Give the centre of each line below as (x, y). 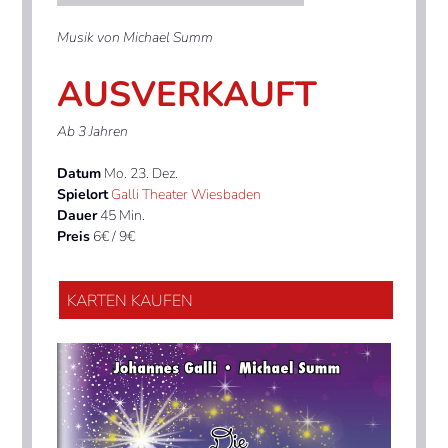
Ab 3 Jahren (93, 131)
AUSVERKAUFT (187, 94)
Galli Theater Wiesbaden (186, 194)
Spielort (83, 194)
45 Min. (121, 215)
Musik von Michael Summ (135, 37)
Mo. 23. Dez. (140, 173)
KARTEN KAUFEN (130, 300)
